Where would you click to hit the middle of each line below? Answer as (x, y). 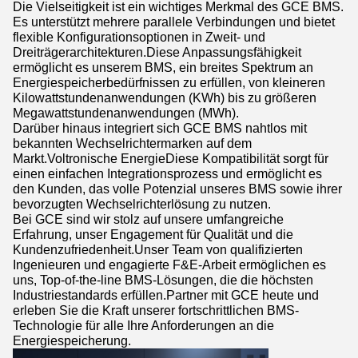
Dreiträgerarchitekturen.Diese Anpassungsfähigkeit (157, 52)
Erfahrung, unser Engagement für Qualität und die (153, 235)
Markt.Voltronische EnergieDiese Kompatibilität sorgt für (171, 159)
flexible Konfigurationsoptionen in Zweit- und (139, 37)
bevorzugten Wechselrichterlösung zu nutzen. (142, 204)
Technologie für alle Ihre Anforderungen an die (143, 326)
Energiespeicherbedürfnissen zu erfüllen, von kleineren (169, 83)
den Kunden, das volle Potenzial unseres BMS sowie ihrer (177, 189)
